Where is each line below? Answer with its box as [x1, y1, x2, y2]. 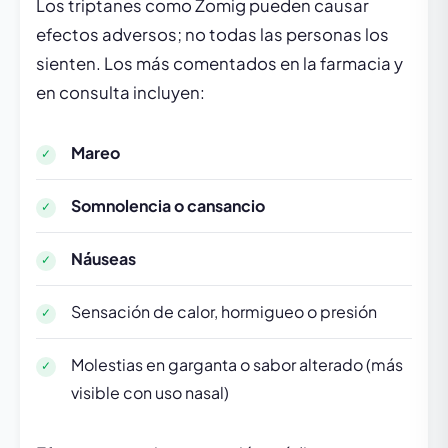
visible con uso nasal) [71, 381, 229, 403]
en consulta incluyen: [36, 81, 205, 103]
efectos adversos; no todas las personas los [36, 23, 389, 45]
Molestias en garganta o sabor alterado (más [71, 353, 403, 375]
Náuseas [71, 247, 136, 269]
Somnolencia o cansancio [71, 194, 265, 216]
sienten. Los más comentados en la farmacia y [36, 52, 403, 74]
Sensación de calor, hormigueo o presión [71, 300, 377, 322]
